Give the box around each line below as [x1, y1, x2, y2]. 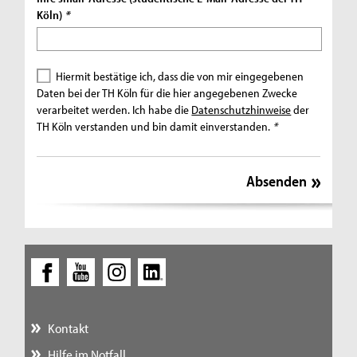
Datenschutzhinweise [191, 101, 292, 117]
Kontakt [47, 319, 88, 336]
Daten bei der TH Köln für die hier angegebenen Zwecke [37, 84, 298, 100]
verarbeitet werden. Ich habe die [37, 101, 192, 117]
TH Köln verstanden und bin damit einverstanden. [37, 118, 273, 134]
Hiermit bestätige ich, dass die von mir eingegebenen [56, 68, 304, 84]
